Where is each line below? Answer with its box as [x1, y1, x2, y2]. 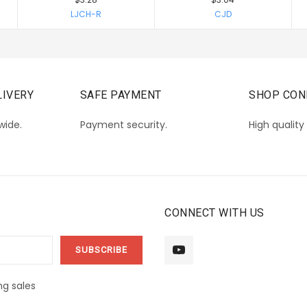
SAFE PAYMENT [79, 88, 162, 102]
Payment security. [79, 118, 167, 132]
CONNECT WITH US [164, 206, 265, 220]
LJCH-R [70, 8, 101, 21]
